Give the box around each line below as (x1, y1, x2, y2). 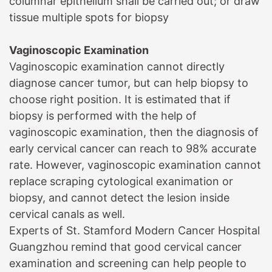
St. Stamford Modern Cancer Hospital (66, 223, 260, 237)
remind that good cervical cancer (68, 240, 242, 253)
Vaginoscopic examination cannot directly (9, 59, 225, 73)
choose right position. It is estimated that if (9, 92, 231, 106)
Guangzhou (9, 240, 68, 253)
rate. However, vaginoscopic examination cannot (9, 158, 261, 171)
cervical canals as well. (9, 207, 125, 220)
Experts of (9, 223, 66, 237)
